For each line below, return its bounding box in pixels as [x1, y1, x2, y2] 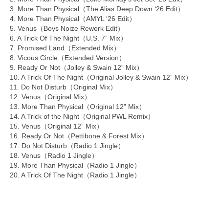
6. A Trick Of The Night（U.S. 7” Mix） [10, 34, 127, 43]
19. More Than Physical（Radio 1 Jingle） [10, 161, 141, 170]
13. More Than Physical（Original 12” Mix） [10, 103, 146, 111]
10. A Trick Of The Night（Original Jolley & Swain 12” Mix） [10, 73, 192, 82]
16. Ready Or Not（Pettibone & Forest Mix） [10, 132, 148, 140]
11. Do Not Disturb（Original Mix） [10, 83, 117, 91]
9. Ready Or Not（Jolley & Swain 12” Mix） [10, 64, 143, 72]
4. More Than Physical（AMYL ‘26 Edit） [10, 15, 136, 23]
